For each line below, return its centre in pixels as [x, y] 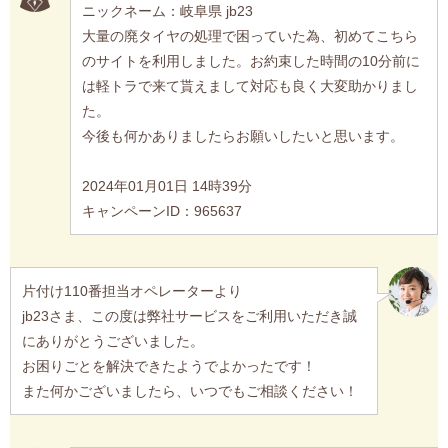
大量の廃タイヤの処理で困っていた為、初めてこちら [249, 35]
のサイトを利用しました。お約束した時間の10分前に [250, 60]
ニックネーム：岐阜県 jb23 [167, 10]
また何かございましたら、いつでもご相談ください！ [189, 390]
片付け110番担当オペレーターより [131, 290]
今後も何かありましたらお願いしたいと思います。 [242, 135]
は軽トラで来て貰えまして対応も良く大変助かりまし [249, 85]
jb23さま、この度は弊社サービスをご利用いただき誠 [189, 315]
